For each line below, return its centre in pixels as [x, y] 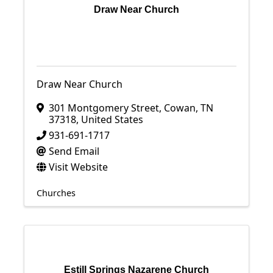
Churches [56, 193]
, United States [110, 119]
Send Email [74, 151]
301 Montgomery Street [104, 108]
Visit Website [78, 167]
